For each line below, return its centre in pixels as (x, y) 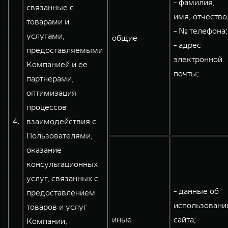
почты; (186, 73)
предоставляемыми (65, 50)
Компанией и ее (57, 64)
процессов (47, 107)
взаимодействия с (61, 121)
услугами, (46, 36)
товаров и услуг (57, 207)
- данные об (196, 191)
